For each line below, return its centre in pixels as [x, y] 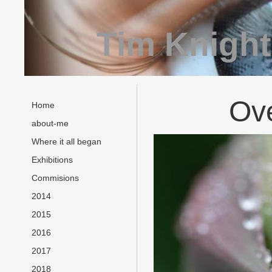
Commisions [55, 178]
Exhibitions [52, 160]
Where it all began [66, 142]
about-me [50, 124]
